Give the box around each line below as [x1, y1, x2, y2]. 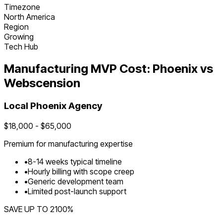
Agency [66, 100, 102, 112]
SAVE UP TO [4, 204, 48, 214]
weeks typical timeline [46, 156, 122, 166]
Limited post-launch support [28, 186, 126, 196]
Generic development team [28, 176, 123, 186]
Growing [4, 32, 34, 42]
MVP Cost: [88, 61, 153, 76]
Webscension [4, 76, 80, 91]
